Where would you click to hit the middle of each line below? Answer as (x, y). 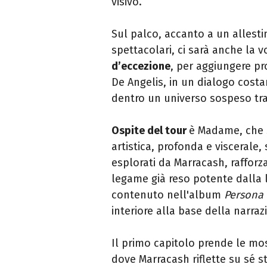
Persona (244, 195)
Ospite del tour (150, 131)
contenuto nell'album (168, 195)
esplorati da (143, 163)
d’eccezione (141, 66)
